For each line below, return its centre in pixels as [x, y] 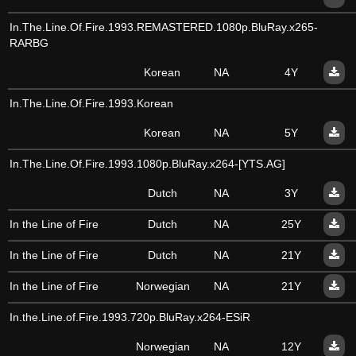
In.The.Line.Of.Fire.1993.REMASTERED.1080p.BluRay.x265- [164, 27]
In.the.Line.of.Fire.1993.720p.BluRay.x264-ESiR [130, 317]
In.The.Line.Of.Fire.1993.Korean [91, 103]
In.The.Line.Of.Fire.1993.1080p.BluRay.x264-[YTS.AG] [147, 164]
